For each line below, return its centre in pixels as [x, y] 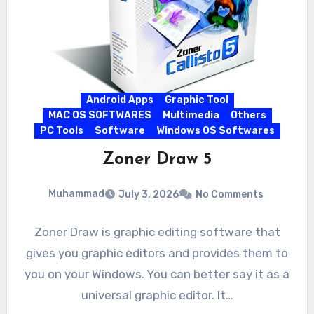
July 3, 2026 [148, 194]
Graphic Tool [196, 100]
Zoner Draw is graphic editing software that [157, 232]
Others [248, 116]
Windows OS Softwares [215, 131]
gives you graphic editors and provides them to [157, 253]
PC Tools [61, 131]
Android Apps [120, 100]
